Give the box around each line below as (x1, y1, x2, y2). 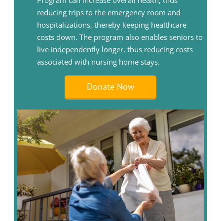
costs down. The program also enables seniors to (37, 32, 203, 42)
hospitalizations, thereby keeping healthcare (37, 20, 187, 30)
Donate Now (87, 81, 134, 93)
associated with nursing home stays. (37, 57, 160, 67)
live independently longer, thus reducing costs (37, 44, 193, 55)
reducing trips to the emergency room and (37, 7, 181, 18)
